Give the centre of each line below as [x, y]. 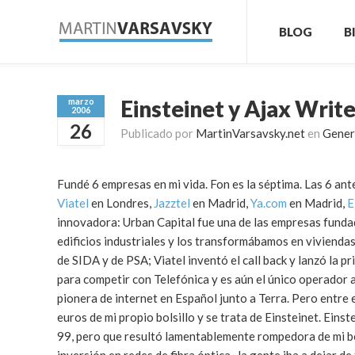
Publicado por [158, 133]
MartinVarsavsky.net [250, 133]
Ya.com [269, 203]
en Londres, [121, 203]
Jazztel [172, 203]
